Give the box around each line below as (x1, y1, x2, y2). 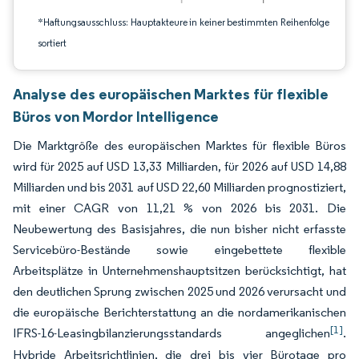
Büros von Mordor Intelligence (13, 107, 219, 126)
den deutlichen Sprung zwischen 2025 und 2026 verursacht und (13, 284, 346, 299)
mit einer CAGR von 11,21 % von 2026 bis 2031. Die (13, 200, 346, 216)
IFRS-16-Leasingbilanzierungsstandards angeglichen (13, 325, 330, 341)
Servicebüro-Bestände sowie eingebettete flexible (13, 242, 346, 257)
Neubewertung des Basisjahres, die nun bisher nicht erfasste (13, 221, 346, 236)
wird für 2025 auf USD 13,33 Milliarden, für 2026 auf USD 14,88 (13, 159, 346, 174)
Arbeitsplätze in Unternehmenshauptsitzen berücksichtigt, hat (13, 263, 346, 278)
